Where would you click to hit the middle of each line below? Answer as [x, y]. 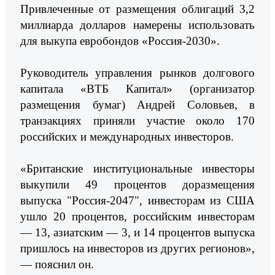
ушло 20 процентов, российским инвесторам [137, 216]
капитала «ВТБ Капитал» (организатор [137, 88]
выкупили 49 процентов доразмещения [137, 184]
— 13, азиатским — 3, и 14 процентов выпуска [137, 232]
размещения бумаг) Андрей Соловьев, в [137, 104]
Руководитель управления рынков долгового [137, 72]
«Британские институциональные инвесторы [137, 168]
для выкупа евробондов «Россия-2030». [120, 41]
